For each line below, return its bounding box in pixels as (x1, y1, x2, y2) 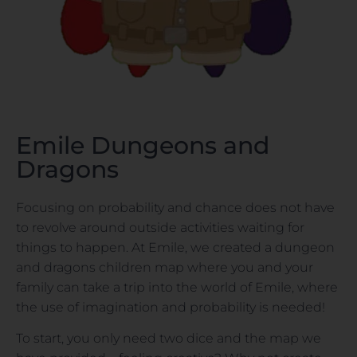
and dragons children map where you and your (16, 259, 313, 275)
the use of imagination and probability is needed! (16, 299, 325, 315)
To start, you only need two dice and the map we (16, 330, 321, 346)
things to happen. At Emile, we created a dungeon (16, 239, 335, 255)
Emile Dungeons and (16, 130, 269, 160)
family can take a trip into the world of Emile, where (16, 279, 338, 295)
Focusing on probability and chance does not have (16, 199, 335, 215)
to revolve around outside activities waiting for (16, 219, 304, 235)
